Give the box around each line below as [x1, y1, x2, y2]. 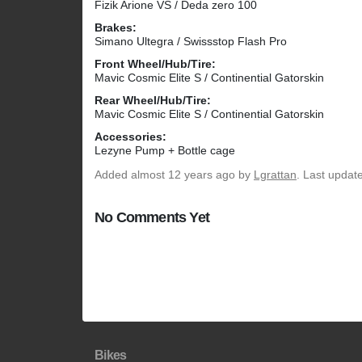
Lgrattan [254, 168, 297, 182]
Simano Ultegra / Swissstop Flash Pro [95, 35, 287, 48]
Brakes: [95, 21, 137, 35]
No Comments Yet [95, 209, 209, 226]
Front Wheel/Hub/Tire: [95, 57, 216, 71]
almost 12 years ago [131, 168, 235, 182]
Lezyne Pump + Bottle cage [95, 144, 235, 158]
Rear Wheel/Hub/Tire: [95, 94, 211, 107]
